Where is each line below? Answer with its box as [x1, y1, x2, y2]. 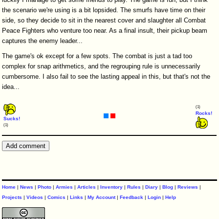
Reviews [177, 184, 198, 190]
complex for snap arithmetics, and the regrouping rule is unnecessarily [2, 63, 201, 70]
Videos [26, 194, 44, 200]
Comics [47, 194, 66, 200]
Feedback [120, 194, 144, 200]
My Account [88, 194, 116, 200]
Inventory [100, 184, 123, 190]
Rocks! [196, 110, 213, 116]
